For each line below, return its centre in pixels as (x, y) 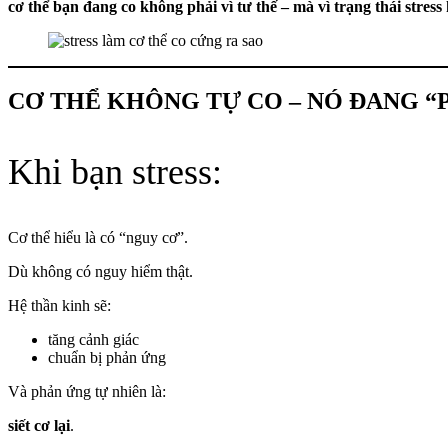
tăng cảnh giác (93, 339)
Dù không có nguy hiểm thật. (100, 271)
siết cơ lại (39, 425)
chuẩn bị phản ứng (107, 357)
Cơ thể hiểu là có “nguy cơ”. (98, 237)
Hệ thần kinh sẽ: (59, 305)
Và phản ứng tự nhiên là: (87, 391)
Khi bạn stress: (115, 171)
